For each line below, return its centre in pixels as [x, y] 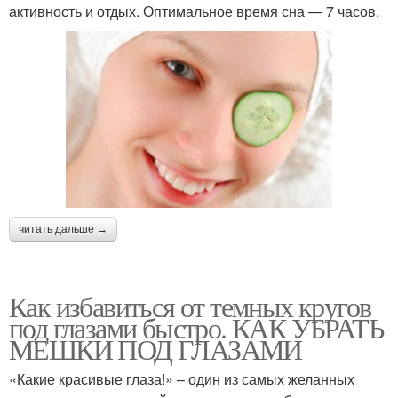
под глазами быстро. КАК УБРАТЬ [196, 328]
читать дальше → [63, 230]
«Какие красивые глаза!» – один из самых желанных [182, 379]
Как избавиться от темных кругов [190, 306]
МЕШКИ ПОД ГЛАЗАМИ [155, 349]
